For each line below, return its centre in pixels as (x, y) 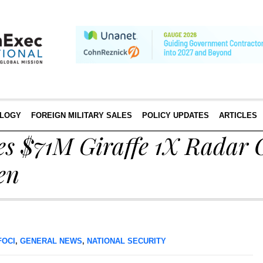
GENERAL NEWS (51, 241)
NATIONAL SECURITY (127, 241)
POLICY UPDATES (175, 115)
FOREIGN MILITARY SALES (81, 115)
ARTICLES (238, 115)
